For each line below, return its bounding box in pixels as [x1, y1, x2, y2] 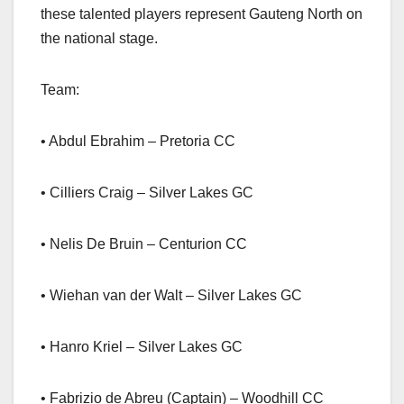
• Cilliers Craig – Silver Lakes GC [41, 185, 253, 201]
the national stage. [41, 31, 158, 47]
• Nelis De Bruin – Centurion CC [41, 236, 247, 252]
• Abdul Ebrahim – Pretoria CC [41, 133, 235, 150]
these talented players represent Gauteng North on [41, 6, 363, 23]
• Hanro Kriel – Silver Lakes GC [41, 339, 243, 355]
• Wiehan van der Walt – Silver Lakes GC [41, 288, 302, 304]
